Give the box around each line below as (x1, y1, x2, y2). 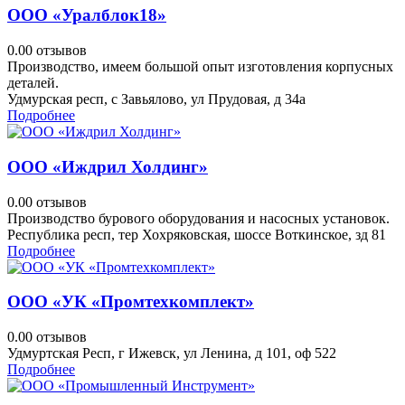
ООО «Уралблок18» (7, 5, 166, 25)
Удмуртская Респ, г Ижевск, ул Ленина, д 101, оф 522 (7, 345, 336, 362)
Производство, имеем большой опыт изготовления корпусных (7, 59, 393, 75)
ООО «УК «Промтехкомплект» (7, 292, 254, 312)
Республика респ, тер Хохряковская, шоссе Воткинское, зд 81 (7, 226, 386, 242)
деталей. (7, 75, 59, 91)
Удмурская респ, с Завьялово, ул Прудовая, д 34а (7, 91, 306, 108)
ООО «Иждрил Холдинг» (7, 156, 208, 176)
